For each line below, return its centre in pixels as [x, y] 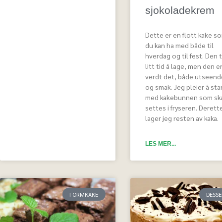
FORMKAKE [84, 194]
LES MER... [160, 143]
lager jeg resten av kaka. [182, 118]
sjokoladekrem [180, 10]
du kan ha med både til [179, 45]
